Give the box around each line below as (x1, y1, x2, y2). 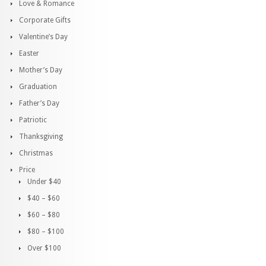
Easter (19, 49, 39, 58)
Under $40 (27, 178, 61, 186)
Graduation (19, 83, 57, 91)
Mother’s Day (19, 66, 62, 74)
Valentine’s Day (19, 33, 68, 41)
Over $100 (27, 244, 61, 252)
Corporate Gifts (19, 16, 71, 24)
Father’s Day (19, 99, 59, 107)
